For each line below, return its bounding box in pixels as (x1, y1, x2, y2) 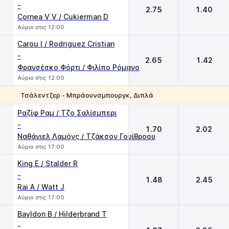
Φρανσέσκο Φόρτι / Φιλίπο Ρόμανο (17, 63, 140, 72)
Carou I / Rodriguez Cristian (17, 39, 114, 48)
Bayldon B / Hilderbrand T (17, 210, 107, 218)
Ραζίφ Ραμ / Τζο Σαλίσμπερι (17, 108, 117, 117)
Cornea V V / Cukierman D (17, 12, 108, 21)
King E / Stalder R (17, 159, 78, 168)
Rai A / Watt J (17, 182, 64, 191)
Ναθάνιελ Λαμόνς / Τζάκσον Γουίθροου (17, 132, 155, 141)
